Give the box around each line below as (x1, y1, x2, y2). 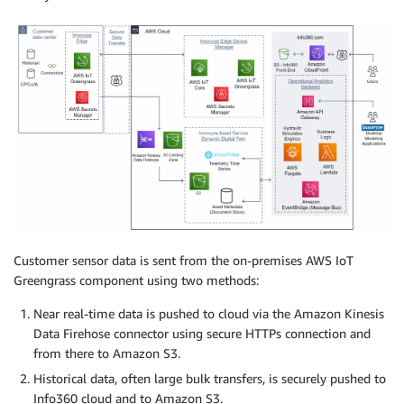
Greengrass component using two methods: (14, 271, 259, 288)
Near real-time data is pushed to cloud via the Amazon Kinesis (33, 305, 384, 321)
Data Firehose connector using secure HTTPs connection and (33, 325, 371, 341)
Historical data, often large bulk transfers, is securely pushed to (33, 370, 386, 386)
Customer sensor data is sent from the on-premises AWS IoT (14, 252, 353, 268)
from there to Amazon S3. (33, 344, 180, 361)
